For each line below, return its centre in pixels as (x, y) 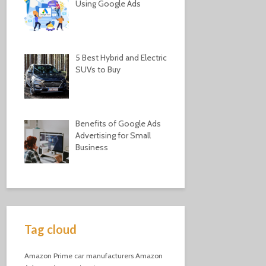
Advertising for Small (113, 135)
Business (91, 147)
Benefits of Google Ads (118, 123)
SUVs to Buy (98, 70)
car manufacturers (104, 256)
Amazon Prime (48, 256)
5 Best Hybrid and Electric (121, 58)
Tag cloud (50, 229)
